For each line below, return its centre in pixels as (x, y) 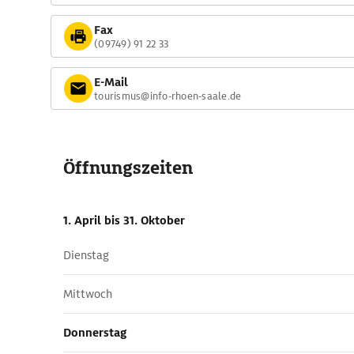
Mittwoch (88, 294)
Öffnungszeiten (128, 168)
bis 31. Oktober (145, 220)
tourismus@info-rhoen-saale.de (168, 96)
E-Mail (111, 82)
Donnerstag (95, 333)
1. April (84, 220)
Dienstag (86, 255)
